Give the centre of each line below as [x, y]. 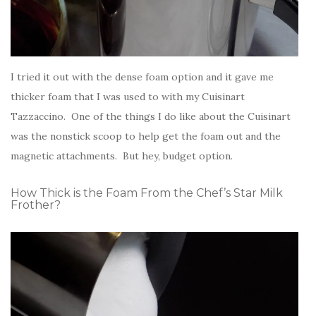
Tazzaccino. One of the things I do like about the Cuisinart [151, 117]
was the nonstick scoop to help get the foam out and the [146, 136]
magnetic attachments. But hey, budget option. [122, 156]
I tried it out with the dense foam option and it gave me [142, 77]
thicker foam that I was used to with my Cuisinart [128, 97]
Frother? [36, 205]
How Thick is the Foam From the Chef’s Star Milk [147, 193]
